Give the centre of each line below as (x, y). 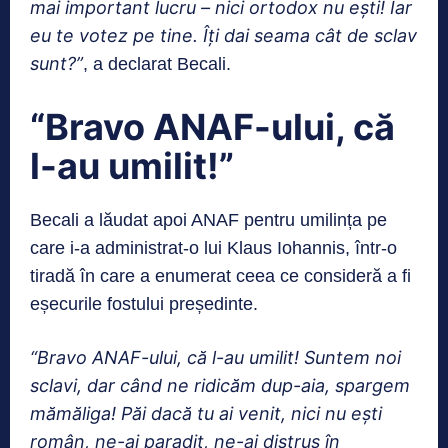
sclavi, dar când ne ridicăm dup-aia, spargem (220, 386)
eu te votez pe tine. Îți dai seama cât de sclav (223, 36)
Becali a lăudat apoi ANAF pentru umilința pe (208, 220)
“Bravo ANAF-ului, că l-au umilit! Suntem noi (215, 358)
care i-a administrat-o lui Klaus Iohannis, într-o (213, 248)
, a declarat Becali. (157, 64)
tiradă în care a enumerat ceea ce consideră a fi (220, 276)
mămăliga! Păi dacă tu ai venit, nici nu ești (206, 414)
